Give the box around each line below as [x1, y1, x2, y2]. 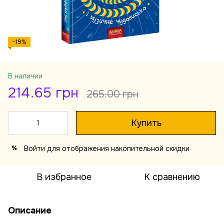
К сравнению [144, 171, 200, 182]
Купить [130, 117, 161, 128]
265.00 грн [86, 87, 138, 100]
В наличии [8, 71, 42, 80]
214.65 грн [8, 83, 78, 102]
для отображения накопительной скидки [45, 143, 189, 153]
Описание [8, 204, 51, 216]
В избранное [36, 171, 91, 182]
